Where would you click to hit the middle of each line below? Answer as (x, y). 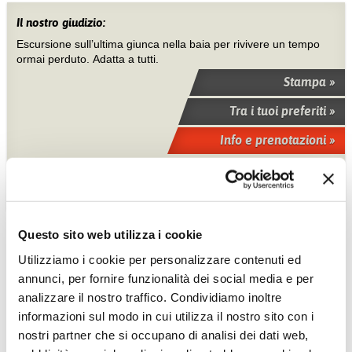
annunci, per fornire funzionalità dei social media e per (166, 278)
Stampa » (310, 81)
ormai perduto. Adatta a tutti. (87, 59)
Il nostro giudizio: (62, 22)
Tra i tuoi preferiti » (283, 110)
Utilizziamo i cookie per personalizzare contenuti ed (159, 259)
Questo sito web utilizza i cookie (110, 234)
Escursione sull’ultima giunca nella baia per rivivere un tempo (168, 44)
